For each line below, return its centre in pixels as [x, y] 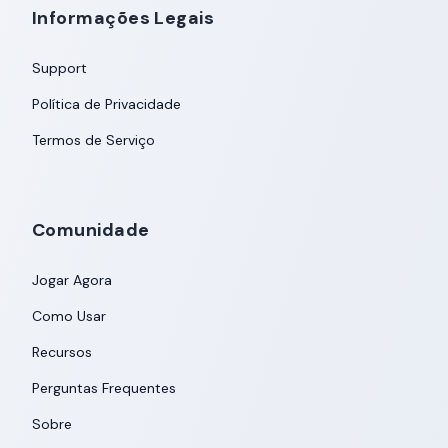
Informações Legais [123, 18]
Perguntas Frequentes [104, 388]
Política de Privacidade [106, 104]
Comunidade [91, 230]
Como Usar [69, 316]
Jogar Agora [72, 280]
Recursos [62, 352]
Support [59, 68]
